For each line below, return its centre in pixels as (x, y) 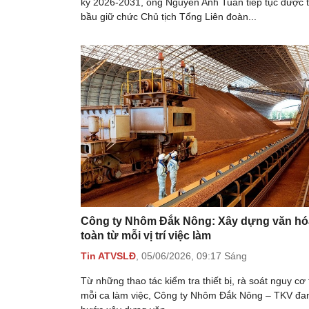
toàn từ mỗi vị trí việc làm (146, 236)
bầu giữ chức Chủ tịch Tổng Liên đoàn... (169, 17)
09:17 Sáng (222, 256)
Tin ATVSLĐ (108, 256)
